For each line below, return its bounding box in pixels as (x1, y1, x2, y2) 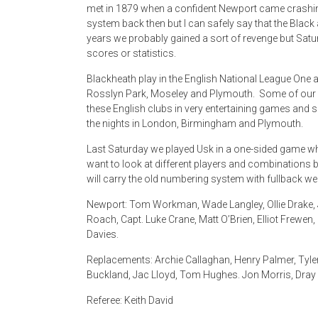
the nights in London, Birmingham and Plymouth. (87, 118, 303, 129)
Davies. (87, 229, 119, 240)
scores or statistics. (87, 48, 176, 59)
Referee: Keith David (87, 295, 173, 306)
